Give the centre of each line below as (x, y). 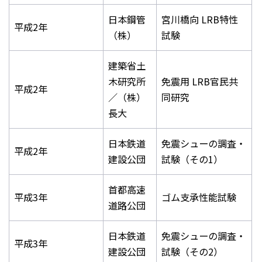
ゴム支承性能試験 (199, 197)
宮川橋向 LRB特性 (200, 19)
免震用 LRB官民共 (200, 81)
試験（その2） (192, 251)
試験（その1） (192, 159)
